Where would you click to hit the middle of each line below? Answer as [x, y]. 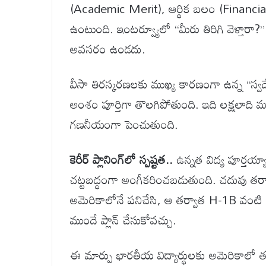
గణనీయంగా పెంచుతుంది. [124, 124]
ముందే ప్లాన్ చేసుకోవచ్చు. [123, 220]
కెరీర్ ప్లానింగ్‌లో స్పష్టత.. [121, 159]
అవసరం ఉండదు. [108, 49]
